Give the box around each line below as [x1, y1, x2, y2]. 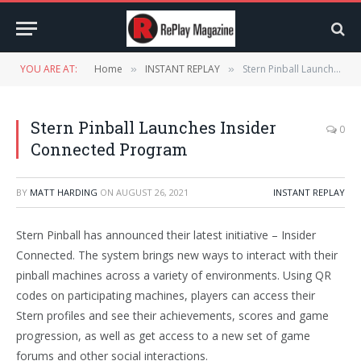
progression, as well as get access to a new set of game [16, 328, 310, 343]
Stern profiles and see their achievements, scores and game [16, 308, 329, 323]
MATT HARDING [30, 186, 98, 198]
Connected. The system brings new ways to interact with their [16, 247, 338, 263]
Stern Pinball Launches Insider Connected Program [243, 62, 334, 76]
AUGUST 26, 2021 [116, 186, 189, 198]
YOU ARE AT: [20, 62, 77, 76]
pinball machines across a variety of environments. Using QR [16, 268, 331, 283]
